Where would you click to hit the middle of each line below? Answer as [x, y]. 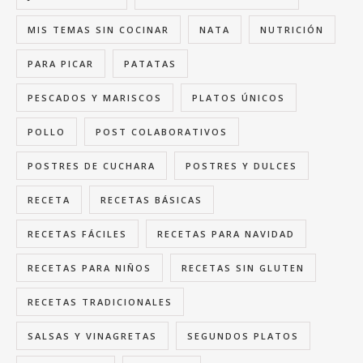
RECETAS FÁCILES [77, 234]
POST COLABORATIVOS [162, 132]
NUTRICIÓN [292, 30]
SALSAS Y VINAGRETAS [92, 336]
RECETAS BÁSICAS [152, 200]
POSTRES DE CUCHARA [92, 166]
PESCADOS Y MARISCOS [95, 98]
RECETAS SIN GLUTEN [243, 268]
